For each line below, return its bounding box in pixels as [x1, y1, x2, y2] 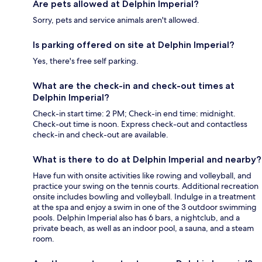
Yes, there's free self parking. [33, 55, 139, 66]
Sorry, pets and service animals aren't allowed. [33, 14, 199, 25]
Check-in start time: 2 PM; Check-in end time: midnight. [33, 108, 236, 119]
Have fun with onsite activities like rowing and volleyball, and [33, 170, 251, 181]
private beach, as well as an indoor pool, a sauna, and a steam [33, 222, 254, 233]
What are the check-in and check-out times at [33, 80, 235, 91]
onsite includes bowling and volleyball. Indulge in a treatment [33, 191, 256, 202]
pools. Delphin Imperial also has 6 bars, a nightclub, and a [33, 212, 240, 223]
